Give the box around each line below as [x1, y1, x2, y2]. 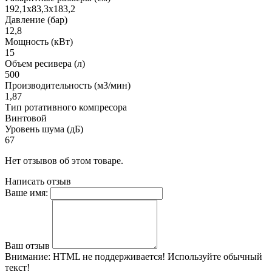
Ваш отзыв [5, 240, 50, 251]
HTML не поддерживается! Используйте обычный [50, 251, 262, 262]
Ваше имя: [5, 187, 48, 198]
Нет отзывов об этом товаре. [5, 155, 123, 166]
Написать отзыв [5, 175, 71, 186]
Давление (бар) [5, 14, 67, 25]
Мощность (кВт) [5, 36, 73, 47]
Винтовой [5, 112, 47, 123]
